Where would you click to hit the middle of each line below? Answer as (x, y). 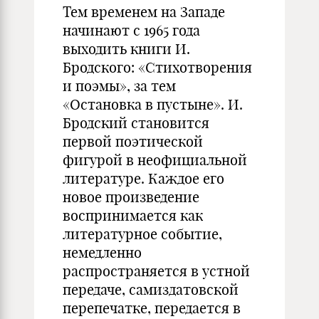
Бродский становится (136, 123)
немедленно (102, 252)
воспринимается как (133, 215)
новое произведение (131, 197)
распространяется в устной (156, 271)
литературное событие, (142, 234)
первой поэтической (133, 141)
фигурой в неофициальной (155, 160)
